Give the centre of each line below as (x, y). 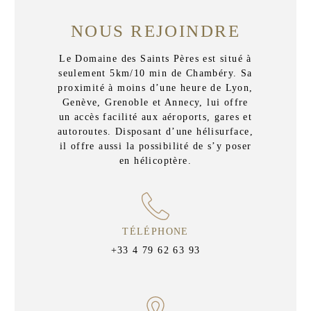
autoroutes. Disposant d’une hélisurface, (155, 132)
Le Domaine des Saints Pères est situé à (155, 59)
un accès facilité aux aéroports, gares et (155, 117)
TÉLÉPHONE (155, 232)
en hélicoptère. (155, 161)
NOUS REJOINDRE (155, 31)
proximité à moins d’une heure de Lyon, (155, 88)
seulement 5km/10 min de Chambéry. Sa (155, 74)
